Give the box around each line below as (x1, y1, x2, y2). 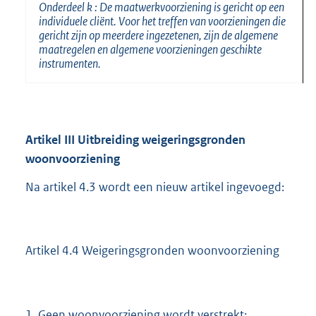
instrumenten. (39, 55, 101, 71)
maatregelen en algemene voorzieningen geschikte (39, 41, 262, 57)
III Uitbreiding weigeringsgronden (64, 131, 245, 147)
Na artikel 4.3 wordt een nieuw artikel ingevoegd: (25, 179, 284, 195)
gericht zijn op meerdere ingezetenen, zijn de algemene (39, 27, 278, 43)
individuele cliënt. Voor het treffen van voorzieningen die (39, 13, 286, 29)
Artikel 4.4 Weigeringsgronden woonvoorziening (25, 243, 279, 259)
